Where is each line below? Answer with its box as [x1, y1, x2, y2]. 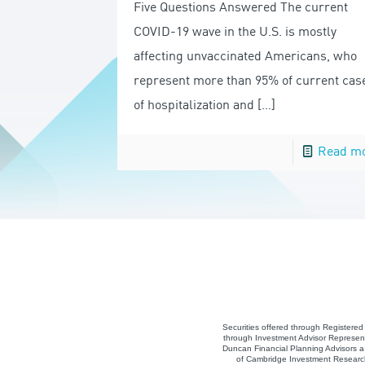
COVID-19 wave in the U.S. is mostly [133, 25, 336, 39]
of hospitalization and [133, 99, 254, 112]
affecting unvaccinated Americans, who [133, 50, 357, 64]
